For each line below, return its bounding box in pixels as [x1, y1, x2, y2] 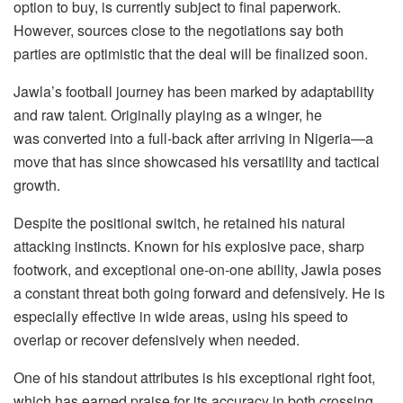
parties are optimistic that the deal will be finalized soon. [13, 43, 368, 65]
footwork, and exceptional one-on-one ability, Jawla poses [13, 259, 381, 281]
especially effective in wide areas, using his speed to [13, 306, 348, 327]
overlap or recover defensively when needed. [13, 329, 300, 351]
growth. [13, 175, 60, 196]
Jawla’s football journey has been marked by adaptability [13, 81, 374, 103]
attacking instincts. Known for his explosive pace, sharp [13, 236, 364, 257]
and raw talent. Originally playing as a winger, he [13, 104, 322, 126]
